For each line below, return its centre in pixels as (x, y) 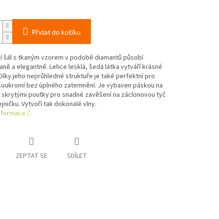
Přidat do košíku (56, 32)
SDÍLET (77, 156)
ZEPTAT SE (31, 156)
